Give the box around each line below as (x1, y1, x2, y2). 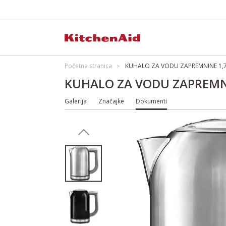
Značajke (98, 97, 124, 105)
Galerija (65, 97, 87, 105)
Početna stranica (65, 62, 112, 70)
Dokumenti (136, 97, 167, 105)
